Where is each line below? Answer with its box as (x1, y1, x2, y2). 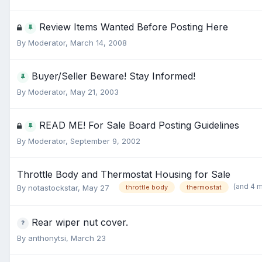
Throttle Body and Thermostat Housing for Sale (17, 168, 230, 180)
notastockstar (28, 183, 78, 192)
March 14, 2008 (70, 38, 127, 47)
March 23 (71, 233, 106, 243)
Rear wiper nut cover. (32, 216, 128, 228)
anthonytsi (28, 233, 66, 243)
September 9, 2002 (70, 136, 140, 146)
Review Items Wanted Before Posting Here (39, 21, 228, 33)
